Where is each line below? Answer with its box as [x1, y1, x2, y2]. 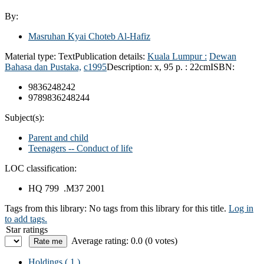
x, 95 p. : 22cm [154, 61, 210, 72]
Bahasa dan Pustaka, [5, 61, 81, 72]
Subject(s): [5, 112, 44, 123]
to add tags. [5, 213, 47, 224]
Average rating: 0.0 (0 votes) [71, 235, 177, 246]
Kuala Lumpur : [147, 51, 207, 61]
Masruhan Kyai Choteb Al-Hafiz [28, 31, 150, 41]
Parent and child [28, 132, 88, 143]
